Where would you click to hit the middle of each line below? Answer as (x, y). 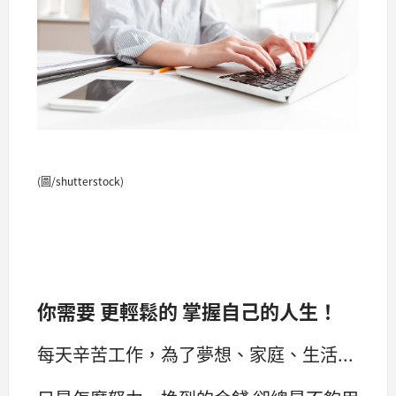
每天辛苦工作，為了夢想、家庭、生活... (195, 354)
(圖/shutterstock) (80, 180)
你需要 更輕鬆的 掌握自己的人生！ (187, 310)
